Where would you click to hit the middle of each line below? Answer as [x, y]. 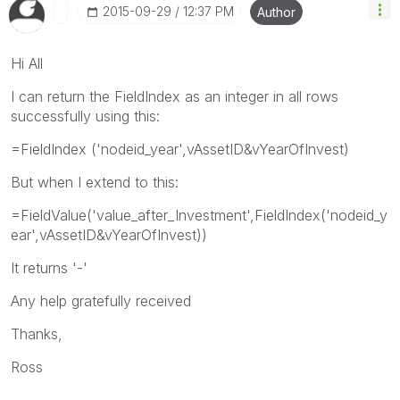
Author [276, 12]
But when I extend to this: [95, 182]
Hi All [27, 63]
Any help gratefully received [101, 300]
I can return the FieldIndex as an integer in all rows [175, 96]
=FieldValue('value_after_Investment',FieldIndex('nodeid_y [199, 215]
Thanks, [37, 333]
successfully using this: [85, 116]
